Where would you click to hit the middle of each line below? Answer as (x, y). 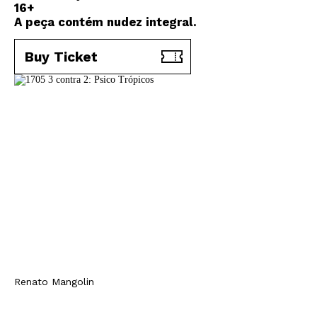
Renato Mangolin (54, 282)
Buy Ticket (61, 57)
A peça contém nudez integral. (105, 22)
